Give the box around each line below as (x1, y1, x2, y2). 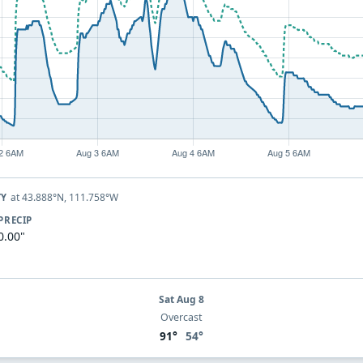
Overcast (160, 310, 203, 324)
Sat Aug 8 (158, 292, 204, 306)
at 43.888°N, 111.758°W (10, 190, 118, 205)
